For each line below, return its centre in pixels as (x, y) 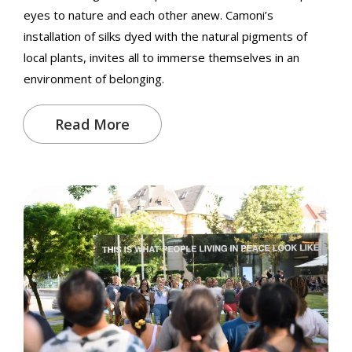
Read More (92, 125)
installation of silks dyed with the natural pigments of (165, 37)
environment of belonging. (94, 79)
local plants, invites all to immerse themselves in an (161, 58)
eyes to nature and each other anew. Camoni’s (148, 15)
